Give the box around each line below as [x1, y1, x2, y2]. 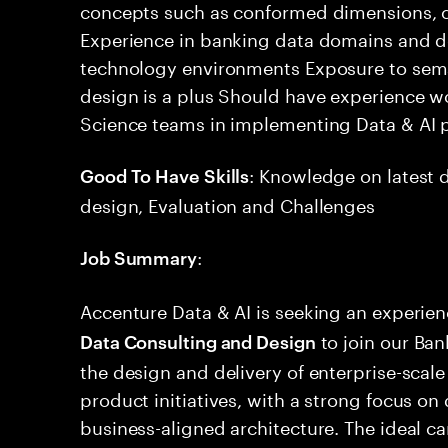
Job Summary [80, 244, 198, 269]
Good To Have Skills [80, 162, 250, 187]
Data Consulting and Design [80, 328, 316, 353]
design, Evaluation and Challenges [80, 189, 376, 217]
